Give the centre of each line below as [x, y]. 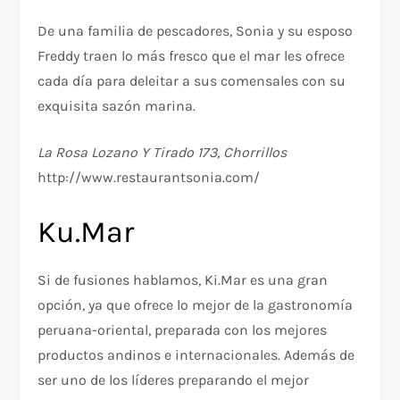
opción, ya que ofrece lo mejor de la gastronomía [196, 305]
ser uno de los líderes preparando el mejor [174, 380]
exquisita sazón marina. [117, 106]
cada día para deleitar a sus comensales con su [192, 81]
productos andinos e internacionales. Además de [196, 355]
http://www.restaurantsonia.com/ [149, 178]
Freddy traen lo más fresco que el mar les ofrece [192, 56]
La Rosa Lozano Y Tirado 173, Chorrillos [162, 153]
